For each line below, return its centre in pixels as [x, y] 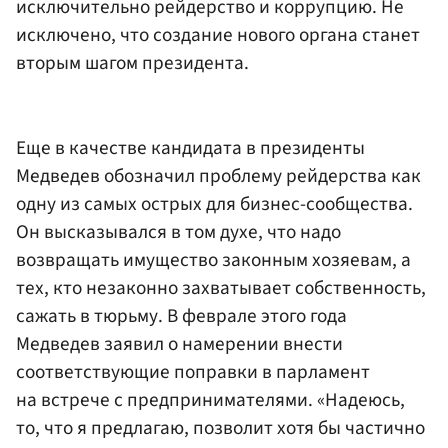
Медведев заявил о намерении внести [179, 344]
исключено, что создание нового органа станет [218, 34]
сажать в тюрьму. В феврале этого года [181, 316]
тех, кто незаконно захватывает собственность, [221, 288]
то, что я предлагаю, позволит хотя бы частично [220, 428]
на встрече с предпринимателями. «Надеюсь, [210, 400]
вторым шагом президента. [132, 62]
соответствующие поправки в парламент [193, 372]
